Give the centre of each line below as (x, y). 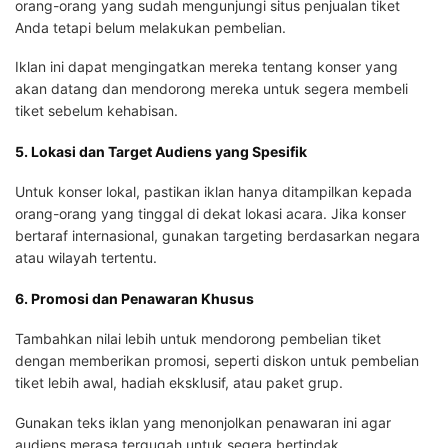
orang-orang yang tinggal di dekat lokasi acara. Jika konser (210, 214)
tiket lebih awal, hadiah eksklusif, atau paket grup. (179, 383)
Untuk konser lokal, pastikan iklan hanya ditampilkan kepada (213, 192)
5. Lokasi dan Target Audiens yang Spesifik (161, 151)
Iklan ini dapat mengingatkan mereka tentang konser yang (206, 67)
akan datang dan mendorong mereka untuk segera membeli (211, 89)
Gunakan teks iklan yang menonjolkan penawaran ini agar (203, 422)
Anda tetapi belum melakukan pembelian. (150, 27)
